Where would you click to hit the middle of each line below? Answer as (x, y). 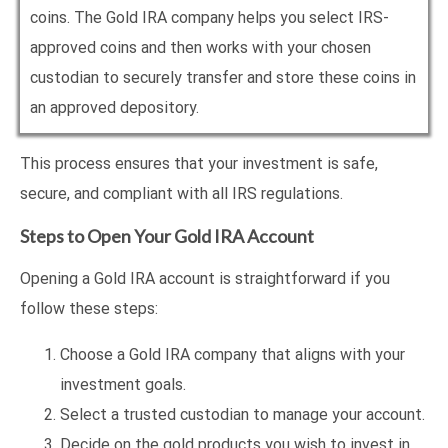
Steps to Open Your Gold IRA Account (167, 236)
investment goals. (123, 385)
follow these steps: (89, 309)
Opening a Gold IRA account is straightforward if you (205, 279)
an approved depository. (114, 108)
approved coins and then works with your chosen (200, 48)
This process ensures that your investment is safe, (199, 164)
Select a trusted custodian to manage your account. (242, 415)
